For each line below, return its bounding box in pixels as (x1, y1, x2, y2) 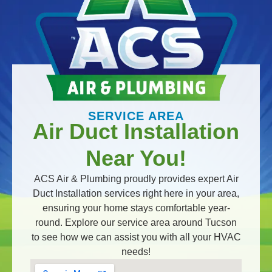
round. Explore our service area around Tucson (35, 217, 237, 228)
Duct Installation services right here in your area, (33, 188, 239, 199)
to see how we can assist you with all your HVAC (31, 231, 241, 242)
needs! (121, 246, 151, 257)
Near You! (86, 145, 186, 171)
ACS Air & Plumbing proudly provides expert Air (33, 173, 239, 184)
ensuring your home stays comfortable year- (42, 202, 230, 213)
